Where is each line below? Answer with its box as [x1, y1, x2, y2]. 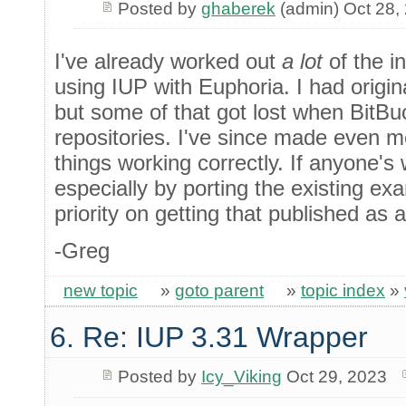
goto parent [175, 281, 264, 301]
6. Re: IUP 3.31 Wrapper [50, 320, 368, 353]
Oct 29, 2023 [281, 367, 387, 387]
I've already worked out [54, 48, 282, 73]
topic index [301, 281, 385, 301]
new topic [63, 281, 138, 301]
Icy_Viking [200, 367, 282, 387]
